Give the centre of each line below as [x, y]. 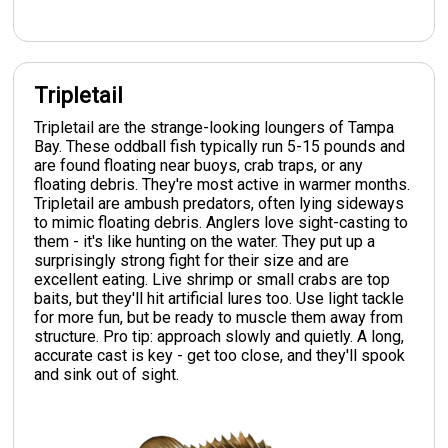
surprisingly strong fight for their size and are [192, 260]
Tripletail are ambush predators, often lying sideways [219, 203]
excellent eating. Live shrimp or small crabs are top [212, 279]
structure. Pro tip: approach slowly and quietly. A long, [219, 336]
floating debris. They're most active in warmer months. [222, 184]
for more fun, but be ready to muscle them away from [219, 317]
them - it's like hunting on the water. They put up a [205, 241]
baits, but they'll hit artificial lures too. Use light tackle [219, 298]
